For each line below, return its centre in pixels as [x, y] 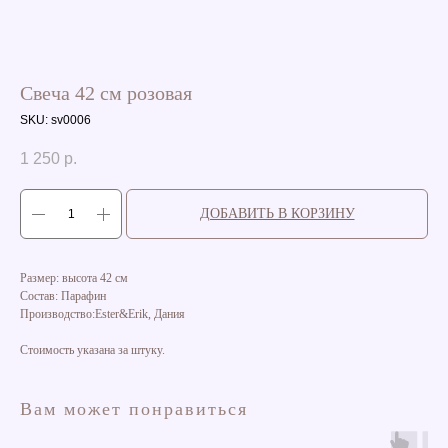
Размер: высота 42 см [74, 278]
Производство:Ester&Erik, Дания [102, 314]
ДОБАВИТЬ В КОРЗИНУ [277, 214]
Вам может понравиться [134, 409]
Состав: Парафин [63, 296]
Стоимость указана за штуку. [92, 350]
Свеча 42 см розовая [106, 93]
